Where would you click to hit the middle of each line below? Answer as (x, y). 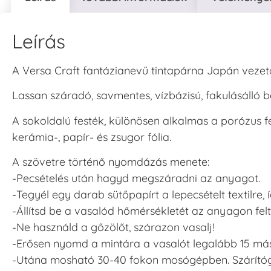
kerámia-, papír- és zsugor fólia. (92, 137)
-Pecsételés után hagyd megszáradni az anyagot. (136, 178)
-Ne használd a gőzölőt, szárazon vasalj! (113, 227)
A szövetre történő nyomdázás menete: (111, 162)
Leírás (39, 41)
